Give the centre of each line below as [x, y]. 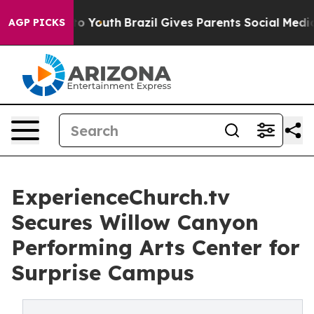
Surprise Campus [103, 273]
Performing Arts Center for [156, 247]
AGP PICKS [37, 22]
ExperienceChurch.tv [121, 197]
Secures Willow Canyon [135, 222]
